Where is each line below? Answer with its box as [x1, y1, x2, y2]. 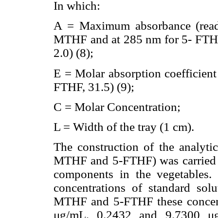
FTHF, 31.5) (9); [54, 80, 134, 93]
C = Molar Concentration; [54, 100, 181, 113]
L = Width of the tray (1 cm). [54, 120, 194, 133]
